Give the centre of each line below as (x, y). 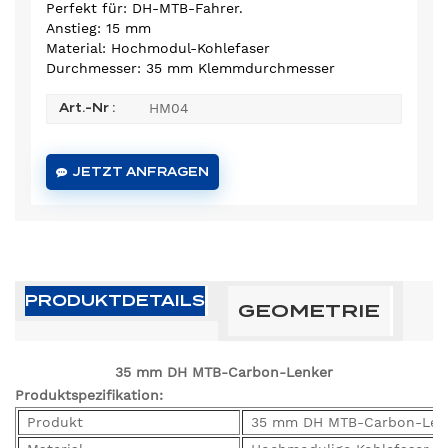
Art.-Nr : (87, 108)
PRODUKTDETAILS (115, 301)
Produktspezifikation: (89, 395)
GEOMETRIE (309, 311)
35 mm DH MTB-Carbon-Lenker (224, 372)
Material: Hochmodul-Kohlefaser (158, 47)
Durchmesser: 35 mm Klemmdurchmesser (190, 67)
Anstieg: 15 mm (98, 27)
